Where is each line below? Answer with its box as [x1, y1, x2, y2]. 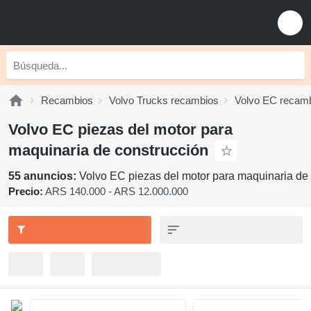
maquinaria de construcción [8, 142, 208, 159]
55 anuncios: [8, 170, 79, 182]
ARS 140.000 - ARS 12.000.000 [45, 185, 188, 197]
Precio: [8, 185, 43, 197]
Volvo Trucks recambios [109, 94, 219, 106]
